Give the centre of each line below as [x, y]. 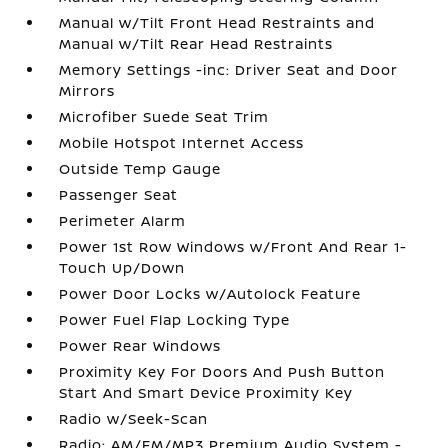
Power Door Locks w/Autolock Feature [210, 293]
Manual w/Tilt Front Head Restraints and [217, 22]
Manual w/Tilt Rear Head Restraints [196, 43]
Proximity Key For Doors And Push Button [222, 371]
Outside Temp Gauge [140, 168]
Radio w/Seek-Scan [134, 418]
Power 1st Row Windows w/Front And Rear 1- [233, 246]
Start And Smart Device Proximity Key [206, 392]
